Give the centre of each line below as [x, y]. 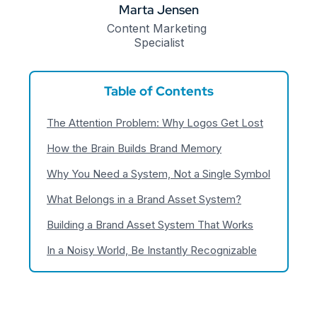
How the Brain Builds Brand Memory [134, 148]
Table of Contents [158, 91]
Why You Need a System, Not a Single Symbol [158, 173]
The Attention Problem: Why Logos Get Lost [155, 122]
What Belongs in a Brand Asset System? [144, 199]
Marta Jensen [158, 10]
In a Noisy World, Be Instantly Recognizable [152, 250]
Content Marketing [157, 28]
